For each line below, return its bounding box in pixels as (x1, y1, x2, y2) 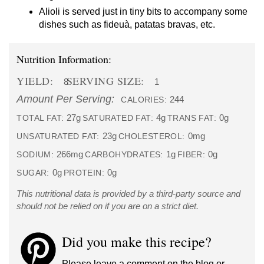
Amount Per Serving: (16, 93, 115, 105)
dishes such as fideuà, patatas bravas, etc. (38, 19, 215, 29)
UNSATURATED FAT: (16, 132, 100, 141)
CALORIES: (121, 95, 167, 105)
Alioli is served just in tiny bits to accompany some (38, 6, 247, 16)
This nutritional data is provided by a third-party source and (16, 189, 241, 199)
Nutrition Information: (16, 52, 112, 67)
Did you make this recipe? (62, 232, 212, 251)
